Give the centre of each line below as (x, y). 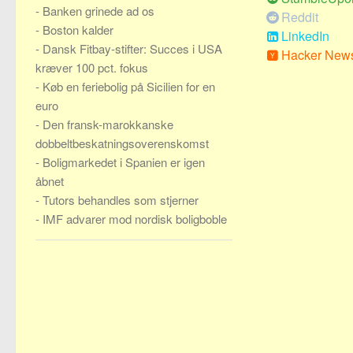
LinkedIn (305, 36)
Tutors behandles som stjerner (121, 200)
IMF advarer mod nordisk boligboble (135, 219)
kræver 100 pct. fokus (92, 67)
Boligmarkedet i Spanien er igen (124, 162)
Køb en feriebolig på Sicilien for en (129, 86)
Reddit (300, 17)
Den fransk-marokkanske (108, 124)
